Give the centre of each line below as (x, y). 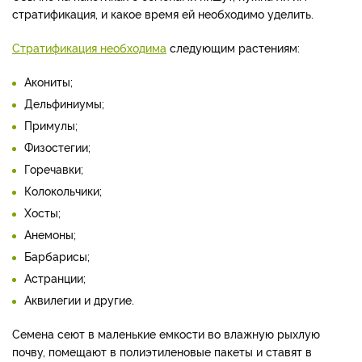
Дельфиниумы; (64, 103)
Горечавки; (54, 168)
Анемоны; (50, 234)
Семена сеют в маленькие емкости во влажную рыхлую (166, 333)
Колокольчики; (63, 190)
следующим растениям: (233, 47)
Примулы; (51, 124)
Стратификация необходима (89, 47)
